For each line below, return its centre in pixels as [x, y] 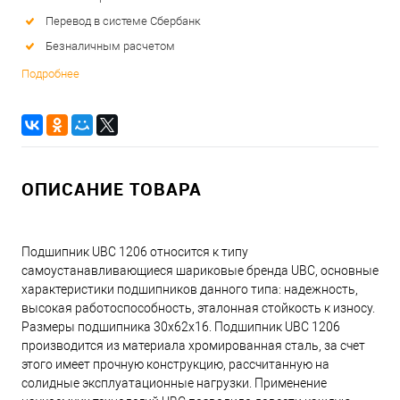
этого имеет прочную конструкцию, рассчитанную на [175, 364]
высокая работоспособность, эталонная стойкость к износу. [198, 308]
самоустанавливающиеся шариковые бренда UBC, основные [200, 270]
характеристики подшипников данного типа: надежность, [190, 289]
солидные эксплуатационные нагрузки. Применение [174, 383]
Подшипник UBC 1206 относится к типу [135, 251]
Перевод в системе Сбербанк [123, 21]
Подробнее [50, 73]
